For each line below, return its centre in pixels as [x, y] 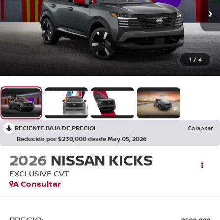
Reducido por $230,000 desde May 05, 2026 [82, 139]
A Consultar [37, 184]
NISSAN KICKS [101, 160]
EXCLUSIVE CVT [39, 174]
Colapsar [200, 128]
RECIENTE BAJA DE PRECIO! [55, 128]
